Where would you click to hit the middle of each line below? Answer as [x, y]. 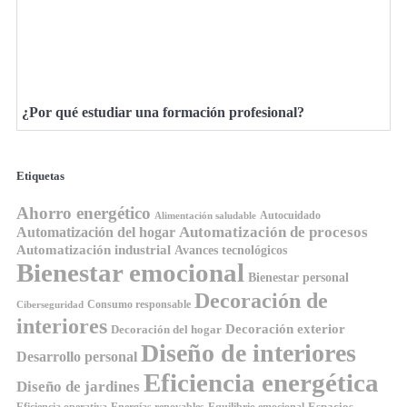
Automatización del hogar [96, 232]
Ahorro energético [84, 213]
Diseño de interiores [248, 352]
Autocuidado [290, 215]
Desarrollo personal [77, 356]
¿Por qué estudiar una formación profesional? [163, 112]
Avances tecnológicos [231, 250]
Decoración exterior [285, 328]
